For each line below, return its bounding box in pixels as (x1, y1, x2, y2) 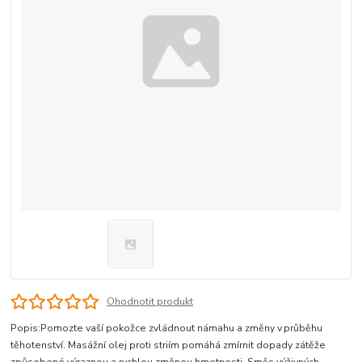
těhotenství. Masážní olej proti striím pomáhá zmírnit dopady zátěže (11, 339, 326, 352)
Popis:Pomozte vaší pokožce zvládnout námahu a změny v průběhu (11, 322, 323, 335)
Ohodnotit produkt (106, 295, 193, 309)
